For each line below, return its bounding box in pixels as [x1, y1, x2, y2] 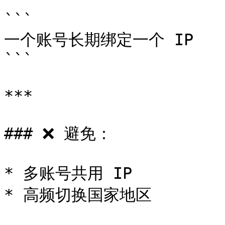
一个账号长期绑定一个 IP [4, 31, 193, 49]
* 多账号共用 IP [4, 164, 132, 182]
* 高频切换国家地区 [4, 186, 152, 204]
